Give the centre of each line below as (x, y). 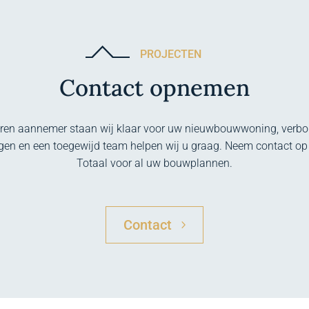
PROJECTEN (171, 54)
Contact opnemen (154, 88)
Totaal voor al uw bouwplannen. (154, 163)
